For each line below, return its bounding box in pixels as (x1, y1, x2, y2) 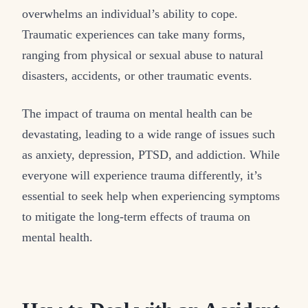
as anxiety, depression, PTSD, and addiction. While (22, 148, 280, 162)
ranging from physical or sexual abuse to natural (22, 48, 263, 63)
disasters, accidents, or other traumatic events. (22, 69, 252, 83)
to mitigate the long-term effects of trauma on (22, 210, 250, 224)
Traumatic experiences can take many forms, (22, 27, 245, 42)
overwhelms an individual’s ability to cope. (22, 7, 238, 21)
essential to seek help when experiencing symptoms (22, 189, 280, 203)
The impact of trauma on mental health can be (22, 107, 252, 121)
